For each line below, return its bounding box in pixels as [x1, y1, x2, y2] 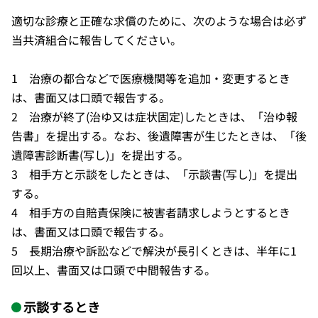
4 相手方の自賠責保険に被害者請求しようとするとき [11, 203, 290, 221]
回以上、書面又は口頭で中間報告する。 [11, 261, 216, 278]
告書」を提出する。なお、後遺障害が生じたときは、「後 [11, 126, 307, 144]
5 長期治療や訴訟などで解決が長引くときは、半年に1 [11, 241, 297, 259]
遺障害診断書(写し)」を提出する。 [11, 146, 189, 163]
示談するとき [23, 297, 100, 316]
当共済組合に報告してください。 [11, 31, 182, 48]
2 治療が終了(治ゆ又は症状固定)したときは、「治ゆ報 [11, 107, 297, 125]
